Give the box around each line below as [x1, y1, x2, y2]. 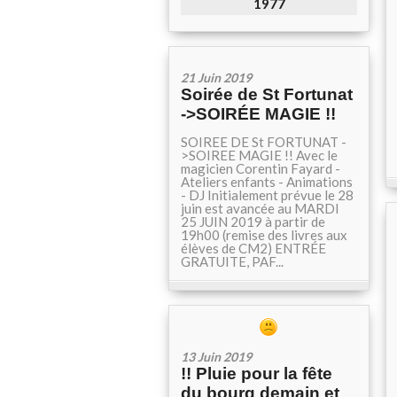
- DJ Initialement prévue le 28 [181, 187, 354, 203]
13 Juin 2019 [181, 349, 252, 364]
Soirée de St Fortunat [181, 85, 353, 104]
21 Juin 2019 [181, 70, 252, 85]
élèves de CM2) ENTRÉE [181, 240, 326, 256]
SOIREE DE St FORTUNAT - [181, 134, 346, 150]
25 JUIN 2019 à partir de [181, 214, 325, 230]
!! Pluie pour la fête [181, 364, 332, 383]
